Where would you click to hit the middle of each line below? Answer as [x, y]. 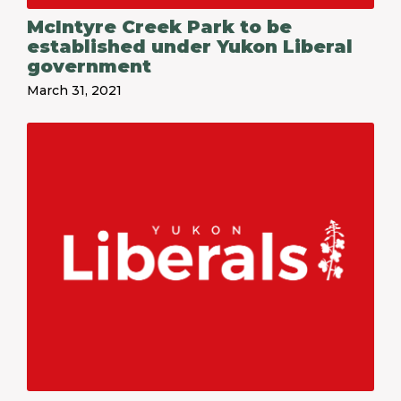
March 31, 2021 [74, 90]
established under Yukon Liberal [190, 47]
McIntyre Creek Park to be [159, 27]
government [89, 66]
